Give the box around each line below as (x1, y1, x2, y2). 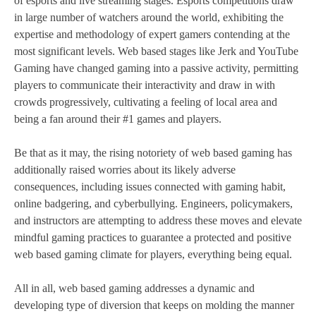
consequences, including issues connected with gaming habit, (14, 181, 286, 193)
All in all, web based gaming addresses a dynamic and (14, 282, 255, 295)
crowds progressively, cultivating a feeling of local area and (14, 96, 277, 109)
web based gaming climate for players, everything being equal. (14, 248, 292, 261)
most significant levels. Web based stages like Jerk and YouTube (14, 45, 298, 58)
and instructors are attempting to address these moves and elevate (14, 214, 302, 227)
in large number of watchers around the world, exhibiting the (14, 11, 284, 24)
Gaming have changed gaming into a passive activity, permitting (14, 62, 298, 75)
